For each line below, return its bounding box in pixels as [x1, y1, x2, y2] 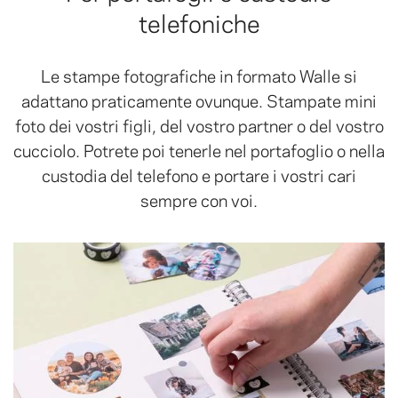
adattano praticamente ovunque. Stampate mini [21, 87, 377, 112]
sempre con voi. [140, 187, 258, 211]
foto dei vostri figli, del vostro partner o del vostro [14, 112, 384, 137]
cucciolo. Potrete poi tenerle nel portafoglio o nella [13, 137, 385, 162]
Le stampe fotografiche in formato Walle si [41, 62, 357, 87]
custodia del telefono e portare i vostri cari [42, 162, 356, 187]
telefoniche [138, 4, 260, 39]
